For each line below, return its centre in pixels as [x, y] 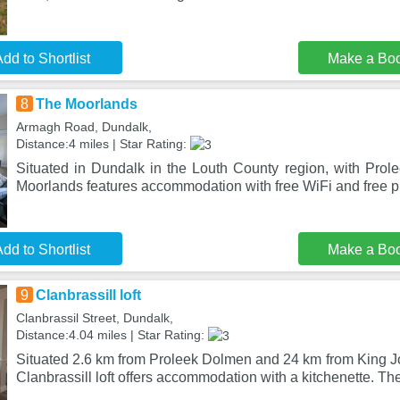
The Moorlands [86, 104]
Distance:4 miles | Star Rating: [103, 144]
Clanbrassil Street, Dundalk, [94, 318]
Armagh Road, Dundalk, [83, 127]
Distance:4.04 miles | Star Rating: [112, 335]
